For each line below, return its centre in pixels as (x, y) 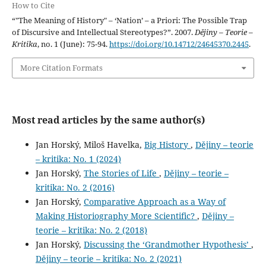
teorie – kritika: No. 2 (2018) (91, 230)
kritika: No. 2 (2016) (75, 187)
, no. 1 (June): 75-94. (73, 44)
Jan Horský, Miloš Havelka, (90, 144)
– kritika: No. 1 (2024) (78, 159)
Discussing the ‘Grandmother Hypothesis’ (167, 244)
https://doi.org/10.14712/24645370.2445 (179, 44)
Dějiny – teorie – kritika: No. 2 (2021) (108, 258)
